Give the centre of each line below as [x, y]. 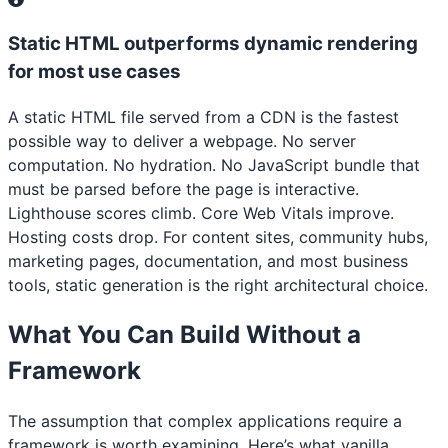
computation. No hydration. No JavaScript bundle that [214, 164]
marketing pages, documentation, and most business [208, 260]
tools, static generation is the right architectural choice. [218, 284]
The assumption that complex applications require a [205, 420]
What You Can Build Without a [184, 334]
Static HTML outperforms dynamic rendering [213, 44]
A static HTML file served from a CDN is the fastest [203, 116]
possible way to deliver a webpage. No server [182, 140]
